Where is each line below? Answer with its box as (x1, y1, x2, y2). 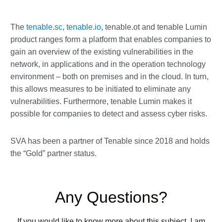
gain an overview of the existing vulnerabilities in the (10, 48, 193, 56)
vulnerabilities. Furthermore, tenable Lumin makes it (10, 97, 192, 106)
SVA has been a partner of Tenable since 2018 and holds (10, 137, 210, 145)
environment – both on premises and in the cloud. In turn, (10, 72, 209, 81)
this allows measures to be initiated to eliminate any (10, 85, 191, 93)
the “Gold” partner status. (10, 149, 97, 158)
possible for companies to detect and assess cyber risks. (10, 110, 207, 118)
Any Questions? (55, 188, 167, 206)
